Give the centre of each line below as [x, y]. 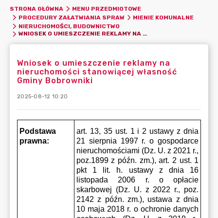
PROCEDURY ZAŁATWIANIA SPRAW [71, 18]
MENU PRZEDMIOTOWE [106, 9]
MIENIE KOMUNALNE [163, 18]
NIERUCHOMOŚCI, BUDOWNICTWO [69, 26]
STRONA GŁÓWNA [36, 9]
